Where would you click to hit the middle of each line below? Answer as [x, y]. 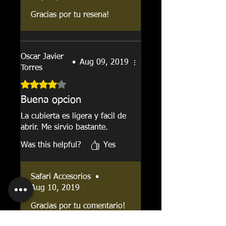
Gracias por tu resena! [70, 15]
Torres [32, 68]
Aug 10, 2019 [55, 188]
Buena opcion [51, 100]
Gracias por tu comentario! [78, 206]
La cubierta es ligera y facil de [73, 116]
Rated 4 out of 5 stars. [59, 83]
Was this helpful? [51, 145]
